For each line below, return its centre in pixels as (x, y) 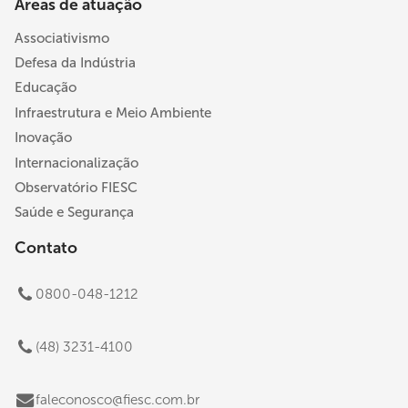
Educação (46, 88)
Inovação (43, 138)
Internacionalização (76, 163)
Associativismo (62, 38)
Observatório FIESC (76, 187)
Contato (46, 247)
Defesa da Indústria (75, 63)
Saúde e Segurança (74, 213)
